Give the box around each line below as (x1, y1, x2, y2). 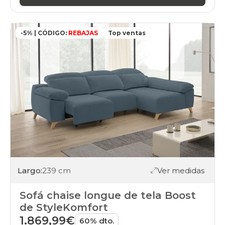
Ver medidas (157, 165, 204, 175)
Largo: (18, 165, 42, 175)
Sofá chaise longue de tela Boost (20, 189, 196, 202)
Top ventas (108, 29, 146, 37)
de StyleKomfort (20, 201, 108, 214)
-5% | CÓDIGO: (21, 29, 67, 37)
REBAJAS (67, 29, 98, 37)
